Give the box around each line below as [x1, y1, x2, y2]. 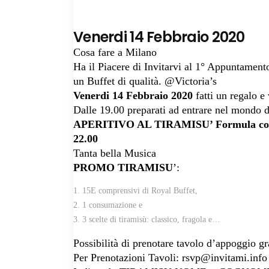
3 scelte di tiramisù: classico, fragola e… [82, 215, 220, 224]
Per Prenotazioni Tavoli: [73, 252, 182, 264]
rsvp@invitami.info [182, 252, 267, 264]
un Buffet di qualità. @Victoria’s [73, 75, 217, 87]
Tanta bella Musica [73, 147, 156, 159]
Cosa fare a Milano [73, 46, 157, 58]
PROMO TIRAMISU [73, 162, 173, 174]
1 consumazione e [82, 201, 142, 210]
